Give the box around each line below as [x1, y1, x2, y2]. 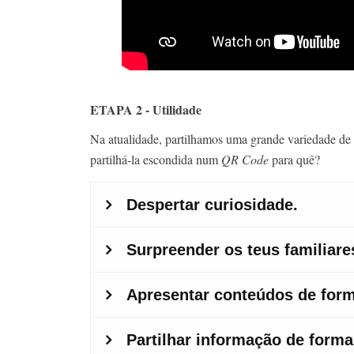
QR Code [221, 150, 269, 168]
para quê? [269, 150, 320, 168]
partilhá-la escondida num [90, 150, 221, 168]
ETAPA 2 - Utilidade [90, 100, 201, 119]
